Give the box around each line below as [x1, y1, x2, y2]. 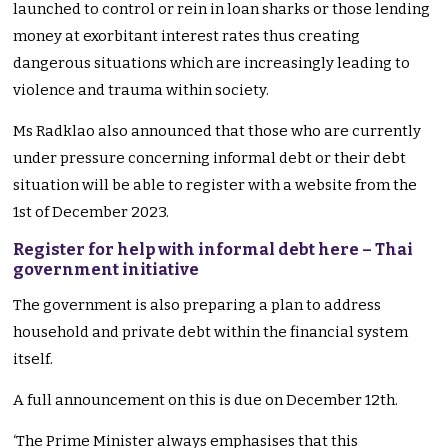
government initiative [13, 260, 200, 280]
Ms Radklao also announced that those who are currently [13, 122, 422, 141]
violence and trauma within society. [13, 81, 273, 100]
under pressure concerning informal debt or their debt [13, 149, 407, 168]
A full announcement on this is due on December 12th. [13, 391, 402, 410]
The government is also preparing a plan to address [13, 296, 382, 315]
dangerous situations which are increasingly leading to [13, 54, 411, 73]
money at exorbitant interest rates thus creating [13, 27, 361, 46]
